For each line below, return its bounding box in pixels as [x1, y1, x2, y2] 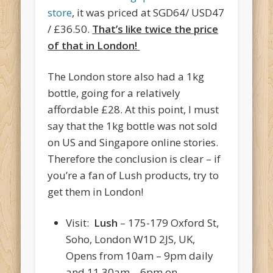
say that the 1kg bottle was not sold [48, 119, 218, 133]
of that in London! [48, 38, 140, 53]
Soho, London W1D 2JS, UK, [66, 232, 196, 247]
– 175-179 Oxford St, [118, 216, 219, 230]
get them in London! [48, 185, 144, 199]
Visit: [66, 216, 94, 230]
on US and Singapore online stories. [48, 135, 219, 150]
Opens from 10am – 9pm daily [66, 249, 214, 263]
